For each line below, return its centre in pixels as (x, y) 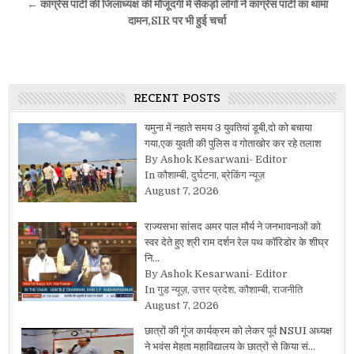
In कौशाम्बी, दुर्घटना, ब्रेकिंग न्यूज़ (204, 175)
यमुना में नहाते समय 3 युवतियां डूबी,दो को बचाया (228, 127)
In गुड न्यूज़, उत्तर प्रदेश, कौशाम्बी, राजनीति (223, 290)
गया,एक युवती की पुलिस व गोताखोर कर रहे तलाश (232, 143)
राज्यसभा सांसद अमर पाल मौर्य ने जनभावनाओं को (232, 227)
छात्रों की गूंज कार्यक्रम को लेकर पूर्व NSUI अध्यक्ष (238, 331)
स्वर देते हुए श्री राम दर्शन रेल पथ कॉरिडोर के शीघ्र (236, 243)
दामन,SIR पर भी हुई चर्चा (177, 21)
